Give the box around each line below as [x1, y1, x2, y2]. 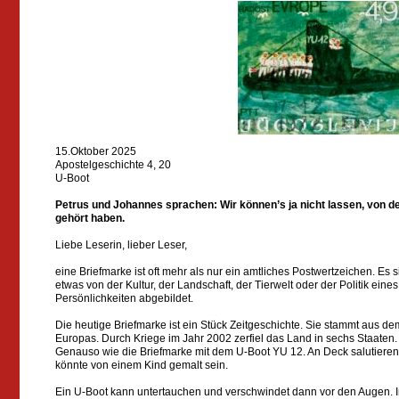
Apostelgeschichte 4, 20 [54, 159, 171, 171]
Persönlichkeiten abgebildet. [54, 292, 193, 305]
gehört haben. [54, 212, 127, 224]
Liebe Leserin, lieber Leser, [54, 239, 187, 251]
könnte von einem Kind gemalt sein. [54, 359, 228, 371]
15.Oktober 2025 [54, 145, 136, 158]
